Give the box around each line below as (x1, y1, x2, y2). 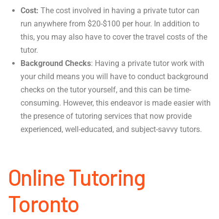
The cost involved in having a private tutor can (39, 6, 200, 16)
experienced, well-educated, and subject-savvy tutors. (21, 125, 202, 134)
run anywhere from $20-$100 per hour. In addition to (21, 19, 200, 29)
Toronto (8, 190, 79, 217)
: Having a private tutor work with (91, 59, 205, 68)
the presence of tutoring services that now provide (21, 111, 192, 121)
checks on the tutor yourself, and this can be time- (21, 85, 192, 95)
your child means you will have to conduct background (21, 72, 209, 82)
